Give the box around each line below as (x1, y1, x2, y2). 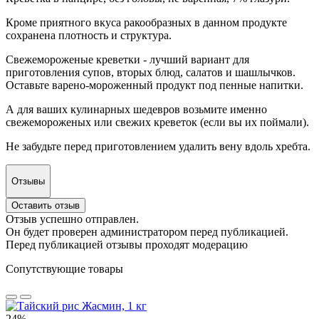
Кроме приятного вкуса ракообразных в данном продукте (6, 16, 287, 28)
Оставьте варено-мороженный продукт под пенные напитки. (6, 78, 303, 91)
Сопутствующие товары (6, 263, 123, 276)
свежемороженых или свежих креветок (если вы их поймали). (6, 115, 312, 128)
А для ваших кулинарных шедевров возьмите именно (6, 103, 267, 115)
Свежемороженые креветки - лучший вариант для (6, 53, 249, 66)
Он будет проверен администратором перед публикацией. (6, 226, 288, 239)
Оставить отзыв (11, 200, 80, 211)
